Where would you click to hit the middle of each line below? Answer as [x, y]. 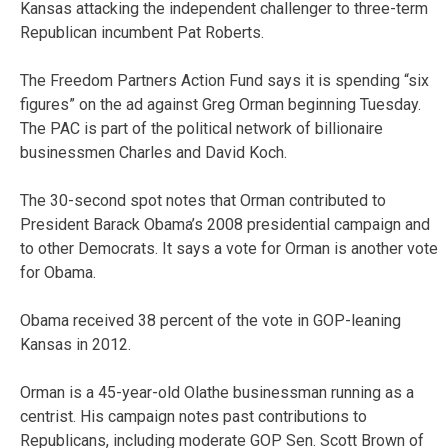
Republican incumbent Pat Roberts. [142, 32]
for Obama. [58, 272]
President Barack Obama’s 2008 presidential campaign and [225, 224]
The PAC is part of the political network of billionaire [201, 128]
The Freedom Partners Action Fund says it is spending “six [224, 80]
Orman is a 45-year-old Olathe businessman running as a [217, 392]
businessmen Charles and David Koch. [153, 152]
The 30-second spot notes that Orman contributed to [203, 200]
